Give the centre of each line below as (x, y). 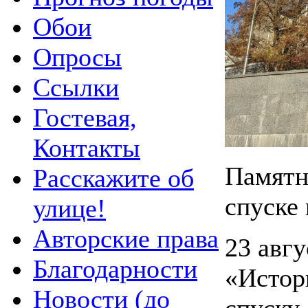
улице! (69, 208)
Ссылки (76, 87)
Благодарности (115, 268)
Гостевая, (85, 117)
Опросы (77, 57)
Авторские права (126, 238)
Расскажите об (113, 178)
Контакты (87, 147)
